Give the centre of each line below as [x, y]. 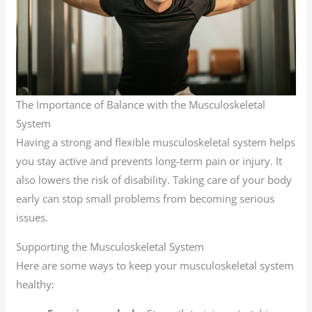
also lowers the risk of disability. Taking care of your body [154, 180]
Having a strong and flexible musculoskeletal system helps [156, 142]
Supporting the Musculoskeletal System [110, 247]
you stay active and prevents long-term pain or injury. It [149, 161]
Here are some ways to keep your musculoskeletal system [155, 266]
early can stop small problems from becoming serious [146, 199]
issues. [32, 218]
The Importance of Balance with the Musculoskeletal [141, 105]
